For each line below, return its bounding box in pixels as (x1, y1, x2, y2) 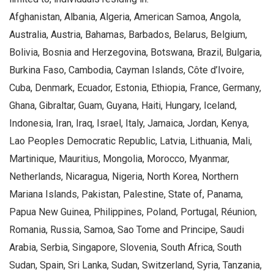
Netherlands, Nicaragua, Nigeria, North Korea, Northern (9, 170, 239, 182)
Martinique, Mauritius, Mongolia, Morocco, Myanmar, (9, 152, 229, 165)
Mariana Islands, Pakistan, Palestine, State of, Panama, (9, 188, 243, 200)
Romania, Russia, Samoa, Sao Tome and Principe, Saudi (9, 223, 244, 235)
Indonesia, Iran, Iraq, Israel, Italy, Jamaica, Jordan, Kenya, (9, 117, 249, 129)
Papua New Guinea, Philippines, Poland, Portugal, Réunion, (9, 206, 257, 218)
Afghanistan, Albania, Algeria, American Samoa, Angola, (9, 10, 241, 23)
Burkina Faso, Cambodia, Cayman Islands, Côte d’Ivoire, (9, 64, 244, 76)
